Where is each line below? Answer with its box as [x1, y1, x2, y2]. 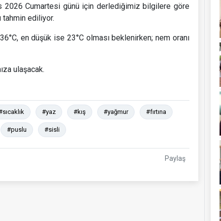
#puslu [7, 125, 27, 133]
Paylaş [165, 154, 185, 162]
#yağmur [104, 108, 128, 115]
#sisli [44, 125, 60, 133]
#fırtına [146, 108, 166, 115]
